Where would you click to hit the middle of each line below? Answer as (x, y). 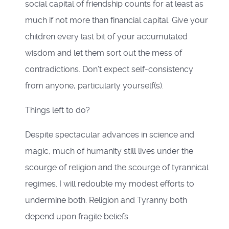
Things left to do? (58, 110)
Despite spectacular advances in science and (110, 135)
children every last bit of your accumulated (106, 37)
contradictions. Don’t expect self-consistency (109, 70)
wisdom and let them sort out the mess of (104, 53)
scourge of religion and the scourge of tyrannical (117, 168)
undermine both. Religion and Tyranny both (106, 200)
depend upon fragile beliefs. (77, 217)
